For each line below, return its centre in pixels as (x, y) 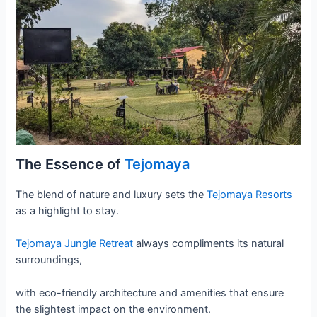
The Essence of (70, 165)
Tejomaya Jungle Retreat (76, 244)
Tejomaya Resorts (250, 195)
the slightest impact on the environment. (114, 309)
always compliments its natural (210, 244)
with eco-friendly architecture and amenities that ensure (150, 293)
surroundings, (49, 260)
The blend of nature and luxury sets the (111, 195)
